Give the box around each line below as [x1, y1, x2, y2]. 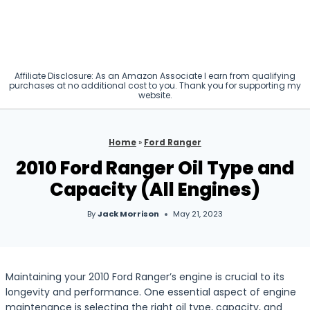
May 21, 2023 [173, 208, 224, 220]
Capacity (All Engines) [50, 177, 260, 203]
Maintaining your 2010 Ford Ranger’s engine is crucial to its [6, 270, 284, 284]
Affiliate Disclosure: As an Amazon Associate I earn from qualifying [15, 70, 295, 82]
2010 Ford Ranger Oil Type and [16, 156, 294, 181]
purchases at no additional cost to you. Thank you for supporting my [9, 80, 301, 91]
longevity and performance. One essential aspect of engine [6, 285, 296, 299]
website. [138, 89, 172, 101]
